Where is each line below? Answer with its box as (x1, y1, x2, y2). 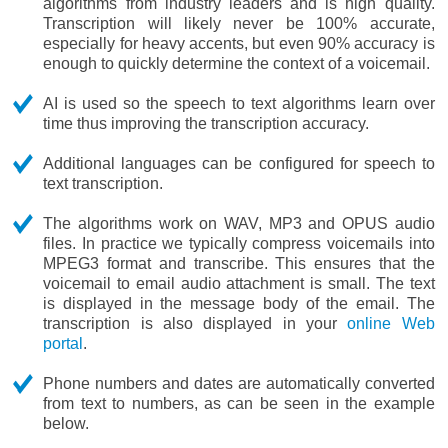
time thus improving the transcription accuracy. (43, 115, 370, 132)
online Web (347, 315, 435, 332)
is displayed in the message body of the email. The (43, 295, 435, 312)
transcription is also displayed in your (43, 315, 348, 332)
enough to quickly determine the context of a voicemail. (43, 55, 431, 72)
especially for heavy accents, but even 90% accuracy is (43, 35, 435, 52)
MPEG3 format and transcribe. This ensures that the (43, 255, 435, 272)
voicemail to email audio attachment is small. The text (43, 275, 435, 292)
